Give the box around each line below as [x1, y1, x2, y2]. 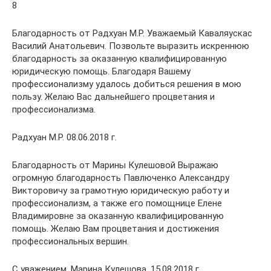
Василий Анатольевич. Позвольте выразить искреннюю [12, 40, 249, 51]
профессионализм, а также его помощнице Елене [12, 197, 222, 209]
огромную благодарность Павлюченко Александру [12, 172, 229, 183]
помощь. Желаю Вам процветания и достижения [12, 223, 219, 234]
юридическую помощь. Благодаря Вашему [12, 65, 191, 77]
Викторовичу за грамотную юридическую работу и [12, 184, 229, 196]
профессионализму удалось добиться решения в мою [12, 78, 241, 90]
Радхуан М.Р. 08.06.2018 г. [12, 131, 117, 143]
